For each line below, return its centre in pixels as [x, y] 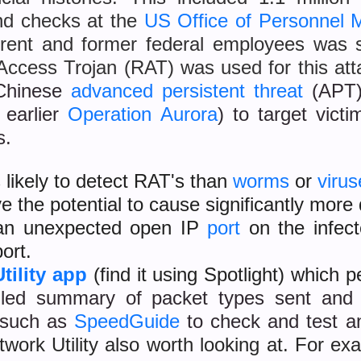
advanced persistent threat [187, 91]
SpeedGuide [127, 321]
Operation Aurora [143, 114]
